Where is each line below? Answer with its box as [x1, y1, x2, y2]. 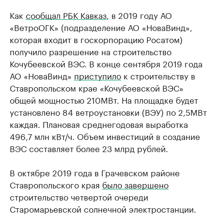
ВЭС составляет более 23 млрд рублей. [10, 141, 168, 154]
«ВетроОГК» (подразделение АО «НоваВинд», [10, 20, 192, 33]
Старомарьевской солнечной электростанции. [10, 202, 196, 215]
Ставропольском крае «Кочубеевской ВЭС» [10, 81, 184, 93]
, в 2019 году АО [107, 8, 172, 21]
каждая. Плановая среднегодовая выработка [10, 117, 188, 130]
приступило [74, 69, 121, 81]
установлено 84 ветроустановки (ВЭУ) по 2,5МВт [10, 105, 207, 118]
